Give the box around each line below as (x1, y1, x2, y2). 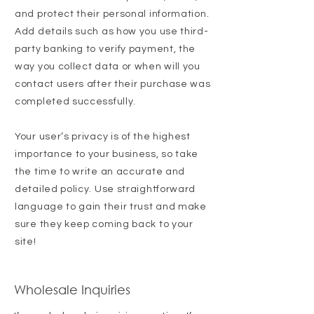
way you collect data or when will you (15, 62, 200, 72)
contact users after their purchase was (15, 79, 211, 90)
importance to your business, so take (15, 149, 199, 160)
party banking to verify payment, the (15, 44, 196, 55)
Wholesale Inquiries (14, 282, 130, 298)
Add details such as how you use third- (15, 27, 209, 37)
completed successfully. (15, 97, 137, 107)
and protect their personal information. (15, 9, 210, 20)
